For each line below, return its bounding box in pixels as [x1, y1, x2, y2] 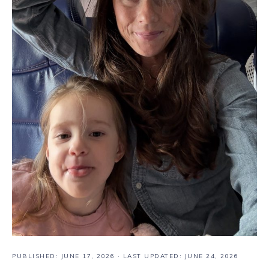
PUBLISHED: [12, 252, 61, 260]
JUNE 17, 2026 [61, 252, 115, 260]
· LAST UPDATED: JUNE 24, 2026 [115, 252, 238, 260]
